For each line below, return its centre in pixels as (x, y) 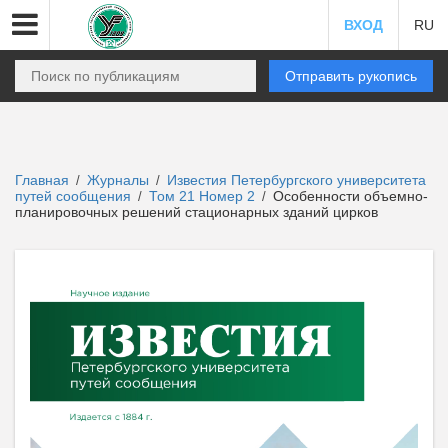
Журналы (118, 180)
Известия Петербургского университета (296, 180)
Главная (42, 180)
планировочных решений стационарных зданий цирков (196, 212)
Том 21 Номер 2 (204, 196)
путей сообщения (75, 196)
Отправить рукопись (351, 76)
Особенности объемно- (348, 196)
